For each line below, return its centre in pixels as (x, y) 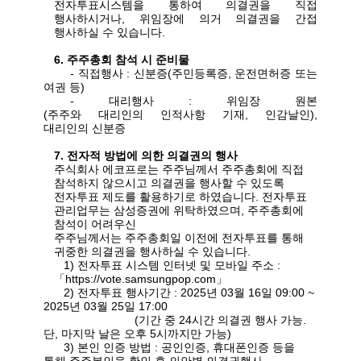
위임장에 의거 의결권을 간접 (229, 19)
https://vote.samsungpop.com (141, 279)
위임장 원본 (272, 101)
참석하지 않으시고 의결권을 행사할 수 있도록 (170, 183)
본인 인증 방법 (116, 348)
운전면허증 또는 (276, 74)
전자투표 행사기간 (124, 293)
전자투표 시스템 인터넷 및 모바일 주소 (178, 266)
